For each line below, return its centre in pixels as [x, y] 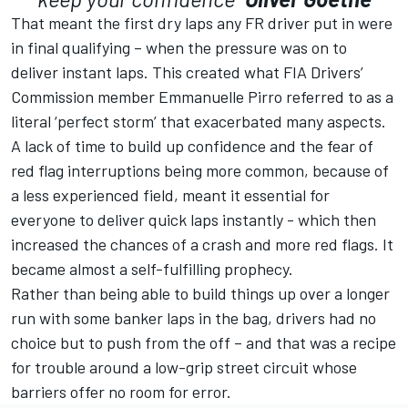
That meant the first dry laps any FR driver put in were [202, 22]
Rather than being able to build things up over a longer [200, 293]
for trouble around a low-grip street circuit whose [184, 367]
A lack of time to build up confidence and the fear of [192, 145]
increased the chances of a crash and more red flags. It [202, 244]
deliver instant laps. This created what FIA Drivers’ [187, 71]
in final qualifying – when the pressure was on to [179, 47]
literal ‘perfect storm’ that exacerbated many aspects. [199, 121]
